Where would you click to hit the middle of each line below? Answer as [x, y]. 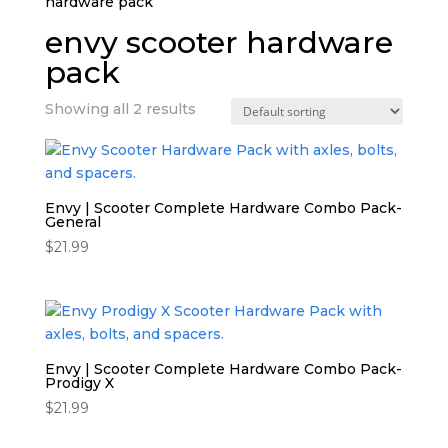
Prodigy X [79, 383]
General [72, 221]
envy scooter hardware [218, 42]
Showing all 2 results [120, 108]
